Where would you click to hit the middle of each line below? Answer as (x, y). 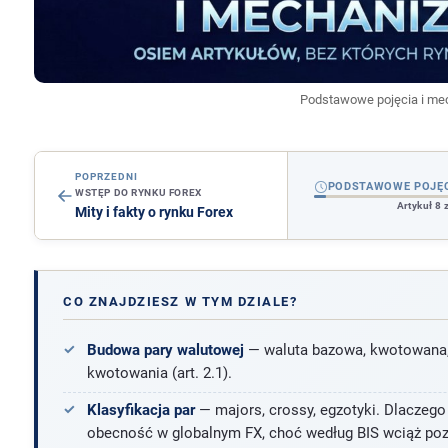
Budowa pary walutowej (165, 349)
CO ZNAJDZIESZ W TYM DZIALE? (180, 301)
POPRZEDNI (106, 177)
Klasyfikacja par (140, 410)
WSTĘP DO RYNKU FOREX (138, 193)
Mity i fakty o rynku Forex (153, 212)
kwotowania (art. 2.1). (159, 372)
